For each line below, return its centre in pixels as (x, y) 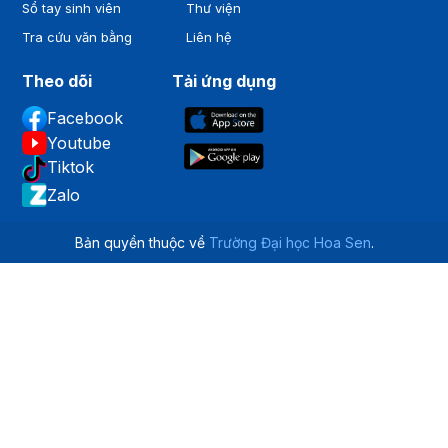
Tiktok (71, 167)
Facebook (85, 118)
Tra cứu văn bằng (77, 37)
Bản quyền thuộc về (141, 243)
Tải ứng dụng (224, 81)
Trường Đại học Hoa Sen (289, 243)
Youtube (79, 143)
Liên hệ (209, 37)
